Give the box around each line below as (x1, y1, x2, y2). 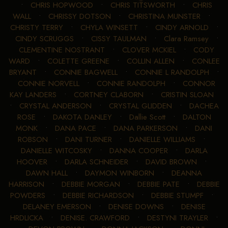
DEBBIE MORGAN (61, 178, 120, 190)
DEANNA (172, 167, 202, 179)
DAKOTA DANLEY (52, 111, 112, 123)
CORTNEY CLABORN (73, 89, 144, 100)
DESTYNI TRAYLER (147, 212, 208, 223)
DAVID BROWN (145, 156, 197, 167)
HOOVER (16, 156, 47, 167)
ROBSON (18, 133, 48, 145)
